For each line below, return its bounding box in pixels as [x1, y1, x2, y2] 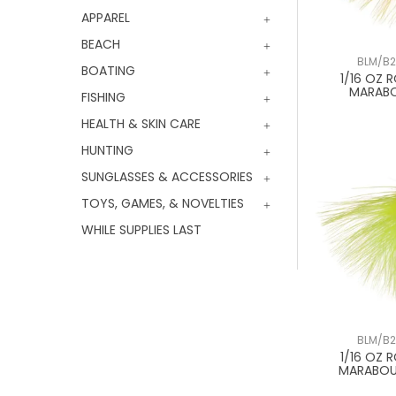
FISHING [81, 88, 126, 106]
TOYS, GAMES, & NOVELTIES [81, 194, 244, 212]
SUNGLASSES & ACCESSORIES [81, 168, 253, 186]
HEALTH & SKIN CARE [81, 115, 201, 133]
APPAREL [81, 9, 130, 27]
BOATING [81, 62, 135, 80]
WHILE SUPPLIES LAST [81, 221, 202, 239]
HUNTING [81, 141, 133, 159]
